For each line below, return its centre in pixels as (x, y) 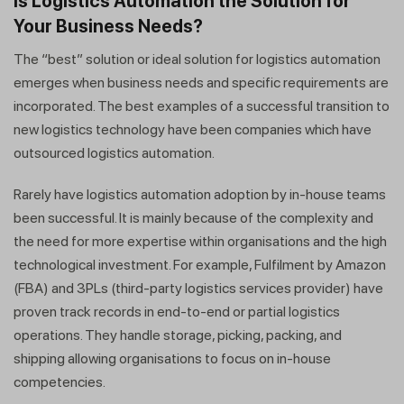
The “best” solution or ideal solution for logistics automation (197, 60)
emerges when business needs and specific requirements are (201, 83)
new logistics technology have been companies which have (193, 130)
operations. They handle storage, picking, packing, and (178, 335)
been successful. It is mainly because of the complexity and (193, 218)
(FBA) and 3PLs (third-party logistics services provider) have (198, 289)
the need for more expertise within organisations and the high (200, 242)
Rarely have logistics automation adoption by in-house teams (200, 195)
